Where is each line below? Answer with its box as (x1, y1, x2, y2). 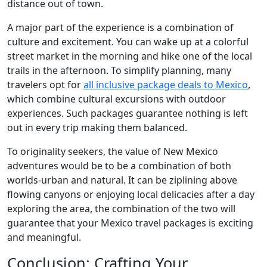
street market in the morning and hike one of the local (7, 49, 252, 63)
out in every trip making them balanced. (7, 121, 187, 134)
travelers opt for (7, 78, 83, 91)
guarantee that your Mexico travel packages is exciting (7, 216, 253, 229)
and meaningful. (7, 231, 81, 244)
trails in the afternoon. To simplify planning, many (7, 64, 231, 77)
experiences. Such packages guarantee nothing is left (7, 107, 248, 120)
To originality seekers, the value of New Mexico (7, 145, 218, 158)
